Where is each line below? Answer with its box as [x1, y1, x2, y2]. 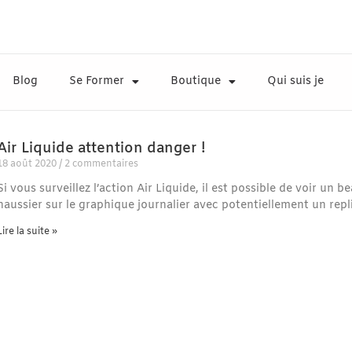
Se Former [68, 74, 124, 90]
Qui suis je [266, 74, 324, 90]
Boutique [170, 74, 221, 90]
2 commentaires [61, 157, 138, 170]
